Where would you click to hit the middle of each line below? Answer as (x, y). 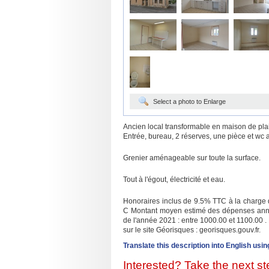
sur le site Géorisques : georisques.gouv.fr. (192, 230)
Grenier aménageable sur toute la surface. (192, 158)
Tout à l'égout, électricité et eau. (174, 180)
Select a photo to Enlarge (189, 101)
